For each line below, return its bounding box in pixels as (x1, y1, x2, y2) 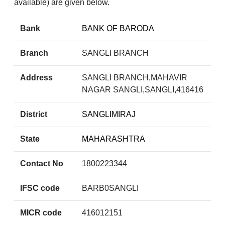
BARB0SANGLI (81, 184, 139, 193)
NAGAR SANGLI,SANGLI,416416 (81, 85, 203, 94)
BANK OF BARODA (81, 24, 154, 33)
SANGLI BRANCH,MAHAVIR (81, 73, 187, 82)
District (20, 110, 47, 119)
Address (20, 73, 53, 82)
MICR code (20, 208, 62, 217)
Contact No (20, 159, 63, 168)
